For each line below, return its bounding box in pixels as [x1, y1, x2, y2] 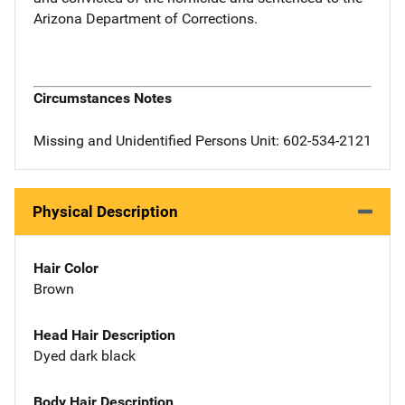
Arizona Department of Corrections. [33, 9, 258, 27]
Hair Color [33, 259, 99, 277]
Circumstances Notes [33, 89, 172, 108]
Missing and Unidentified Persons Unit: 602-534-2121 [33, 132, 372, 149]
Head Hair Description [33, 325, 175, 344]
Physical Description [33, 202, 178, 221]
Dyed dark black [33, 346, 136, 364]
